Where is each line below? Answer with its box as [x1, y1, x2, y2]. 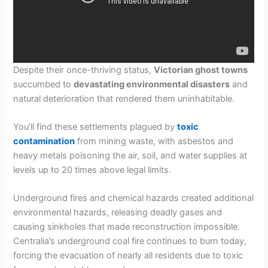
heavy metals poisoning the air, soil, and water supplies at [13, 150, 248, 161]
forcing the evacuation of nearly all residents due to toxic [13, 250, 243, 261]
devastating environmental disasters [74, 78, 230, 90]
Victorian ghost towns [154, 64, 248, 75]
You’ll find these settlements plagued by [13, 121, 178, 132]
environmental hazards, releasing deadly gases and [13, 207, 223, 218]
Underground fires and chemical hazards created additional [13, 193, 254, 204]
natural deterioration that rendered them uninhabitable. [13, 93, 235, 104]
